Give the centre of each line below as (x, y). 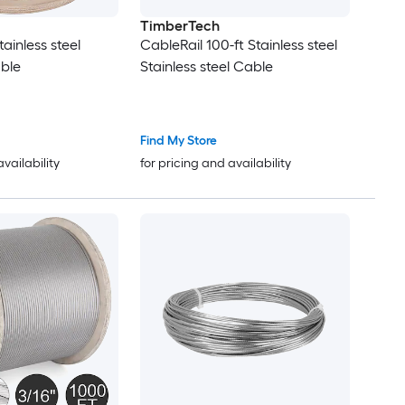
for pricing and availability (215, 163)
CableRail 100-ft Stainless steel (238, 45)
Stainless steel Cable (206, 67)
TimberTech (179, 26)
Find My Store (178, 140)
